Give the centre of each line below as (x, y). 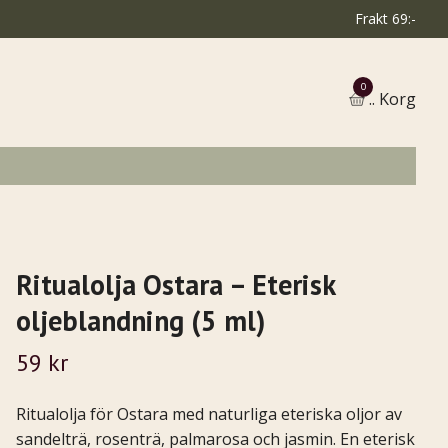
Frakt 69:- (385, 18)
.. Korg (392, 98)
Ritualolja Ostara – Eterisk (175, 284)
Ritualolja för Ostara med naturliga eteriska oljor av (208, 413)
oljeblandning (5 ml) (140, 320)
